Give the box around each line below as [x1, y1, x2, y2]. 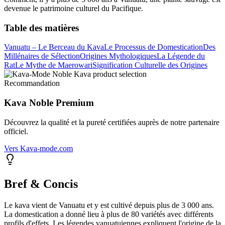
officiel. [4, 127, 28, 136]
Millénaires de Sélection [4, 52, 80, 61]
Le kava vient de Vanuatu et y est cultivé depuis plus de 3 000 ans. [4, 200, 214, 209]
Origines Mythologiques [80, 52, 157, 61]
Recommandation [4, 79, 60, 88]
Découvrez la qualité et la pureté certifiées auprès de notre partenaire [4, 118, 219, 127]
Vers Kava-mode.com [4, 144, 73, 153]
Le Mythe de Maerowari [15, 61, 92, 70]
